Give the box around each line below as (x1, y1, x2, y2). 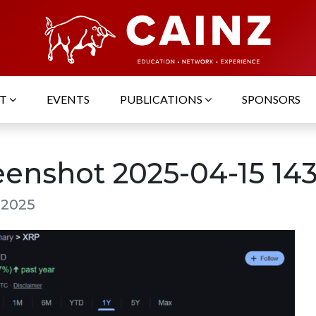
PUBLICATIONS (120, 92, 205, 107)
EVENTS (47, 92, 90, 107)
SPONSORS (242, 92, 300, 107)
